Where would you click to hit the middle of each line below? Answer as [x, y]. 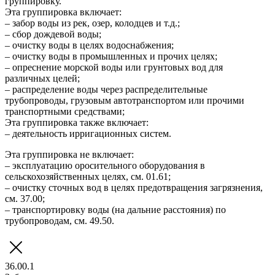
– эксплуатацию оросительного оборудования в [105, 165]
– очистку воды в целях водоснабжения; [89, 45]
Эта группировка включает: [63, 12]
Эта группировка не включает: [69, 154]
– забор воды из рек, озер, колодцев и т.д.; [92, 23]
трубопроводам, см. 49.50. [60, 220]
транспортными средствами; [65, 111]
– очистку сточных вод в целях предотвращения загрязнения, [134, 187]
